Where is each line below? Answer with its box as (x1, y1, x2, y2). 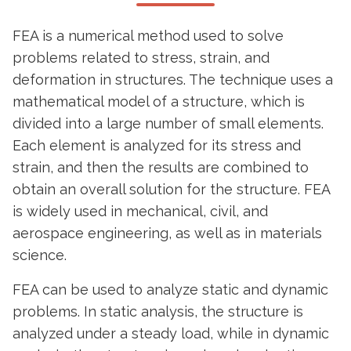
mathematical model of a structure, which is (13, 93, 305, 110)
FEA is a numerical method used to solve (13, 27, 284, 44)
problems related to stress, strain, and (13, 49, 270, 66)
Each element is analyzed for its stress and (13, 137, 301, 154)
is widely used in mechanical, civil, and (13, 203, 268, 219)
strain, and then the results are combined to (13, 159, 309, 175)
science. (13, 247, 67, 263)
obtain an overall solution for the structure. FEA (13, 181, 330, 197)
